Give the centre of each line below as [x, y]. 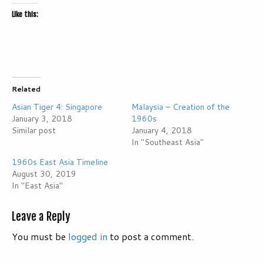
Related [26, 89]
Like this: [25, 14]
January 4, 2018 [162, 130]
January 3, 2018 [42, 118]
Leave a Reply [41, 216]
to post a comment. [151, 236]
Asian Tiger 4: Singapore [57, 107]
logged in [88, 236]
